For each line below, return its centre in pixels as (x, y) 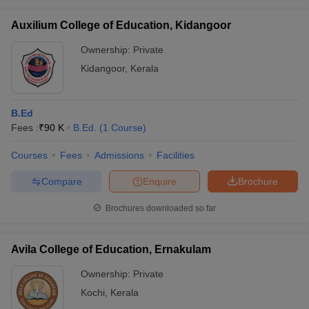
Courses (29, 155)
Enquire (160, 181)
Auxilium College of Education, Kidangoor (121, 25)
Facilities (176, 155)
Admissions (119, 155)
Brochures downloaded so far (160, 208)
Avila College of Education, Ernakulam (111, 249)
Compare (61, 181)
